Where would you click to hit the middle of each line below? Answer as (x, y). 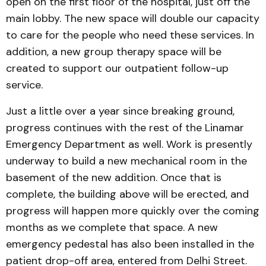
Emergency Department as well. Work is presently (129, 144)
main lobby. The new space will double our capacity (133, 18)
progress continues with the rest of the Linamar (125, 128)
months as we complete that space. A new (112, 227)
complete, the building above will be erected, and (127, 194)
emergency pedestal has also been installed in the (130, 244)
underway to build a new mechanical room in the (126, 161)
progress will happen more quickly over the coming (133, 211)
